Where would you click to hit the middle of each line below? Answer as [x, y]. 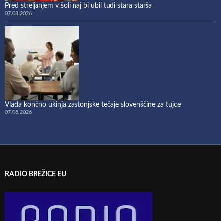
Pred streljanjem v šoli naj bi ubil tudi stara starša [78, 6]
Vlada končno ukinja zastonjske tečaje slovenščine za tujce [93, 104]
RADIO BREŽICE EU [36, 174]
